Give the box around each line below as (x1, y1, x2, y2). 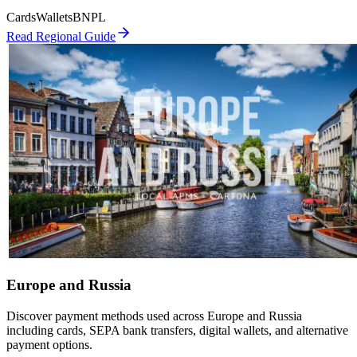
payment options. (6, 337, 92, 351)
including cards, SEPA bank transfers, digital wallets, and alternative (6, 323, 348, 337)
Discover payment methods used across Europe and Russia (6, 308, 302, 323)
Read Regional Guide (6, 29, 116, 44)
